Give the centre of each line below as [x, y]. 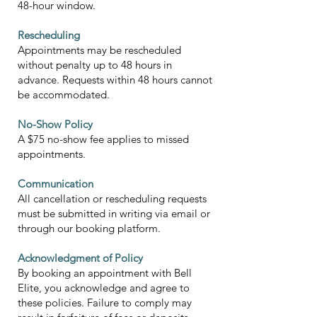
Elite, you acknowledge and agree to [104, 288]
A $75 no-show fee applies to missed [103, 139]
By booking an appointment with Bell [105, 273]
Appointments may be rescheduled [99, 50]
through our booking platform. [89, 228]
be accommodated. [64, 94]
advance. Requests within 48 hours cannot [115, 80]
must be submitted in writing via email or [114, 213]
